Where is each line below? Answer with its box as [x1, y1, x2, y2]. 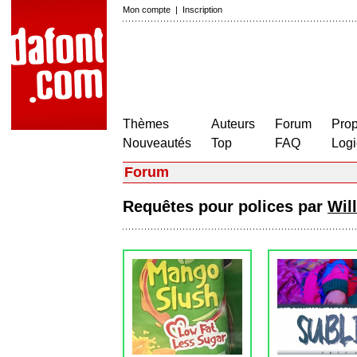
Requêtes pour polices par [123, 198, 328, 215]
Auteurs [211, 117, 255, 131]
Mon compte [123, 5, 171, 14]
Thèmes [123, 117, 169, 131]
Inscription [182, 5, 222, 14]
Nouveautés [123, 136, 191, 150]
